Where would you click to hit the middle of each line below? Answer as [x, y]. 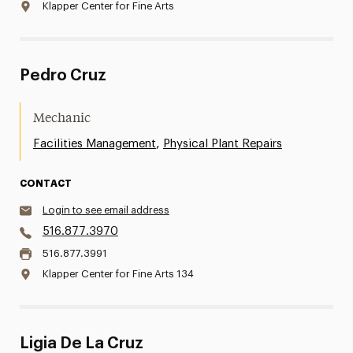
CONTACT [45, 184]
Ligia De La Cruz [81, 344]
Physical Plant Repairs [222, 144]
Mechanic [61, 119]
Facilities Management [94, 144]
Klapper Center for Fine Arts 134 [118, 274]
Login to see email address [106, 210]
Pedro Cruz [63, 76]
